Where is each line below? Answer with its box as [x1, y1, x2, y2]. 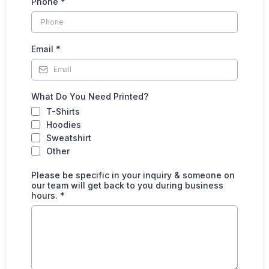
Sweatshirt [46, 132, 91, 143]
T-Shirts [46, 106, 80, 116]
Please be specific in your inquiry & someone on [31, 169, 235, 180]
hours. [31, 190, 60, 201]
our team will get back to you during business [31, 180, 223, 190]
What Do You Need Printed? [31, 91, 148, 101]
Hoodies [46, 119, 81, 130]
